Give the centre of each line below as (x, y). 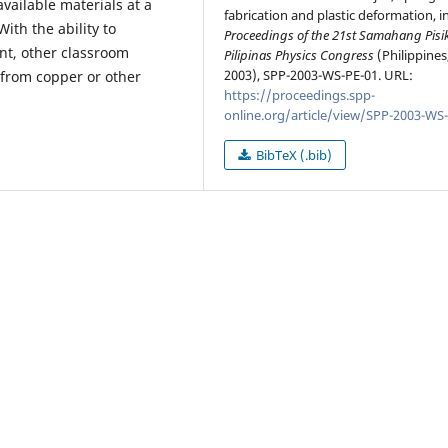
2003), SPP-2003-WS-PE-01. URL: (319, 75)
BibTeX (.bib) (293, 155)
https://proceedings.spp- (300, 95)
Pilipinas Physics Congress (299, 55)
